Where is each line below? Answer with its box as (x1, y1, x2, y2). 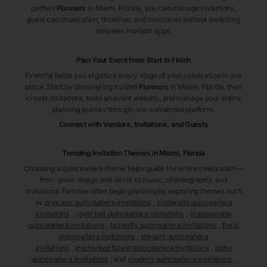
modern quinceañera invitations (128, 254, 232, 264)
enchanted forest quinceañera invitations (75, 243, 209, 253)
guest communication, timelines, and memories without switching (27, 15, 240, 24)
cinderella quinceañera (157, 198, 232, 207)
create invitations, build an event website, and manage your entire (26, 94, 241, 103)
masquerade (190, 209, 231, 219)
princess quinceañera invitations (45, 198, 151, 207)
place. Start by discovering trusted (25, 82, 138, 92)
